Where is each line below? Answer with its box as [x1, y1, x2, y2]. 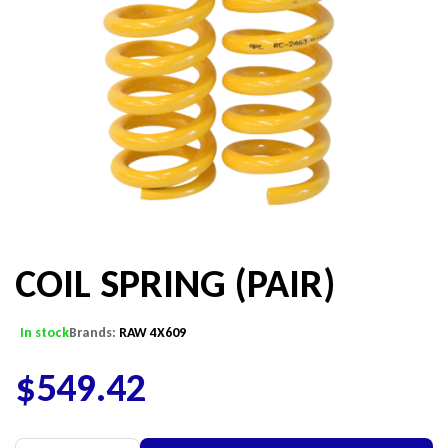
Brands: [69, 324, 119, 342]
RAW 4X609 [119, 324, 186, 342]
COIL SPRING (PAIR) [15, 259, 335, 309]
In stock [20, 324, 69, 342]
